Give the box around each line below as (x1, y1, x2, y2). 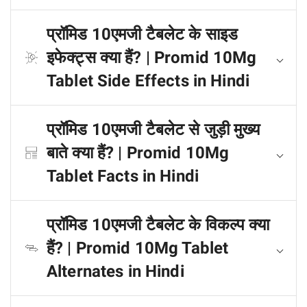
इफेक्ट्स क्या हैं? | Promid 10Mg (47, 48, 257, 67)
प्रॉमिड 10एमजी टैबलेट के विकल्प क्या (47, 215, 270, 234)
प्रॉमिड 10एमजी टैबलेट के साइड (47, 25, 238, 44)
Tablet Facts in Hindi (47, 167, 199, 186)
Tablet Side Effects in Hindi (47, 71, 249, 90)
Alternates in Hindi (47, 262, 184, 281)
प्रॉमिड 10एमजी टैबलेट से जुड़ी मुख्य (47, 120, 260, 139)
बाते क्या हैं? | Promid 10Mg (47, 143, 230, 162)
